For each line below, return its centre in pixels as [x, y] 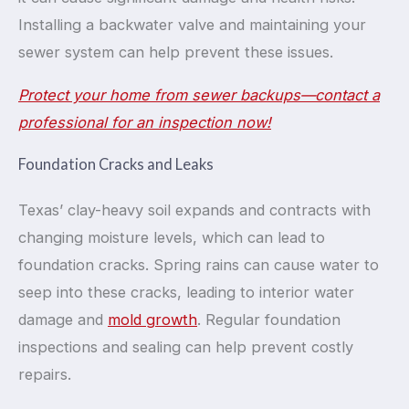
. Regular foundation [269, 320]
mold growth [152, 320]
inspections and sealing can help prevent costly [186, 347]
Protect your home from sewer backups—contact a [199, 94]
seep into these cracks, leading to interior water [186, 293]
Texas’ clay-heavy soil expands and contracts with [194, 210]
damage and [63, 320]
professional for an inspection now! [145, 122]
